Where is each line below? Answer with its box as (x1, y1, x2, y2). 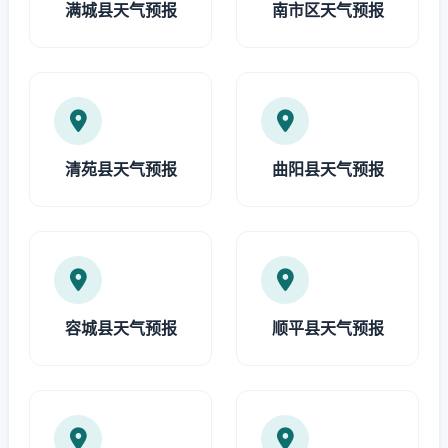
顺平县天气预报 (271, 318, 384, 338)
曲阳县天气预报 (271, 159, 384, 179)
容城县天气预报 (64, 318, 177, 338)
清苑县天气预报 (64, 159, 177, 179)
